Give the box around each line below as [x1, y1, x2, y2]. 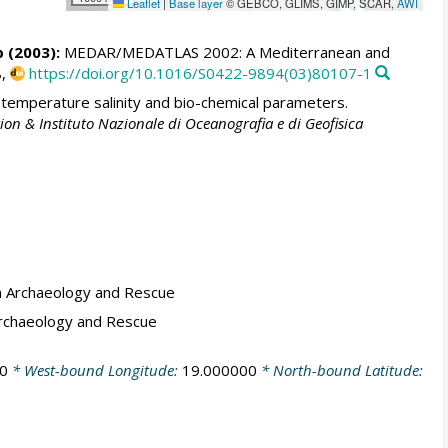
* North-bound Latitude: [256, 360, 423, 381]
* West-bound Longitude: [7, 360, 182, 381]
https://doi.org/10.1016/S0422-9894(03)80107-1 [28, 63, 372, 84]
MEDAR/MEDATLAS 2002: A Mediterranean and [59, 42, 390, 63]
